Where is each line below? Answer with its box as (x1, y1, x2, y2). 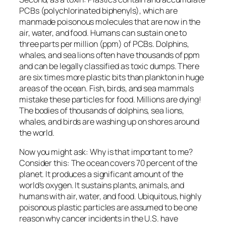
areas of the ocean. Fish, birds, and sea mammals (19, 83, 194, 94)
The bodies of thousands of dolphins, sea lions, (19, 105, 185, 117)
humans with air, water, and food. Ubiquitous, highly (19, 191, 201, 202)
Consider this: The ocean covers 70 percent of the (19, 157, 198, 169)
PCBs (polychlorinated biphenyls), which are (19, 5, 178, 17)
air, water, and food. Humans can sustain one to (19, 27, 187, 39)
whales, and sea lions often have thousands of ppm (19, 49, 200, 61)
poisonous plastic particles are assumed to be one (19, 202, 198, 213)
